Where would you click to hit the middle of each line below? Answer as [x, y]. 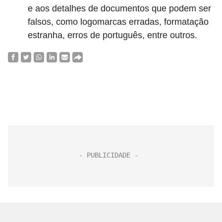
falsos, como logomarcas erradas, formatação [118, 22]
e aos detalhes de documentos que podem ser [119, 8]
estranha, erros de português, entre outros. [114, 35]
